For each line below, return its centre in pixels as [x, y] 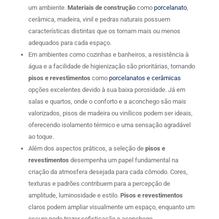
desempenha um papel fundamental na [123, 160]
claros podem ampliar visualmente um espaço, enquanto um [111, 207]
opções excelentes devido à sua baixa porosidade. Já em [107, 90]
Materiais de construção [101, 8]
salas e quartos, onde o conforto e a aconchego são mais [107, 102]
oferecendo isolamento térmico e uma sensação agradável [109, 125]
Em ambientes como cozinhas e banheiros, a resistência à [108, 55]
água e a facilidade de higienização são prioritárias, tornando [111, 66]
